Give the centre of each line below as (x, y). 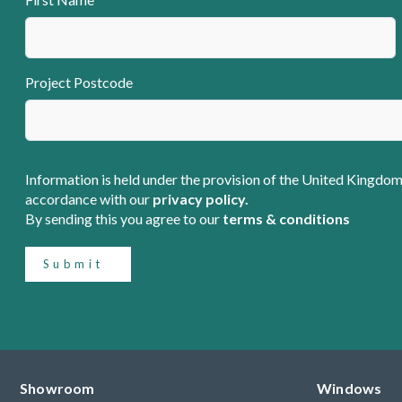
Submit (74, 264)
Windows (350, 389)
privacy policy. (201, 199)
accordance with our (89, 199)
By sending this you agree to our (124, 219)
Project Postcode (79, 83)
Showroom (57, 389)
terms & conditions (286, 219)
